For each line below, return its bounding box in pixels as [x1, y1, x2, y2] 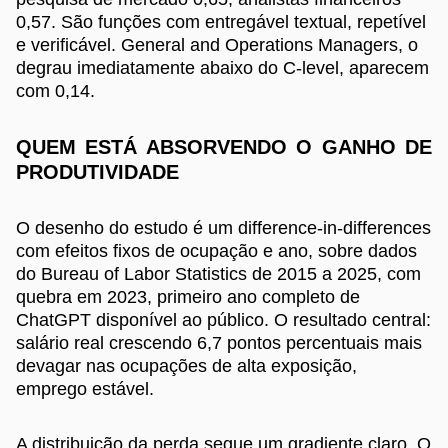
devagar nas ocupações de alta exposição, [16, 356, 357, 377]
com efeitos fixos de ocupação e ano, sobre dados [16, 241, 417, 262]
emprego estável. [16, 379, 154, 400]
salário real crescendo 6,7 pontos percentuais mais [16, 333, 422, 354]
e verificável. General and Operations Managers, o [16, 35, 418, 56]
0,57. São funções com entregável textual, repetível [16, 12, 426, 33]
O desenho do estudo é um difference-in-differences [16, 218, 431, 239]
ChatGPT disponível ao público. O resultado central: [16, 310, 431, 331]
